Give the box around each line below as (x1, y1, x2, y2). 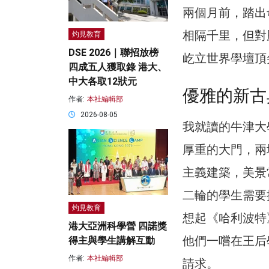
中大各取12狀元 (68, 76, 137, 88)
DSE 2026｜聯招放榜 (68, 47, 159, 59)
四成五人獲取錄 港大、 (68, 61, 167, 73)
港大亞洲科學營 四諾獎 (68, 220, 167, 232)
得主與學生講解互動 (68, 235, 155, 247)
